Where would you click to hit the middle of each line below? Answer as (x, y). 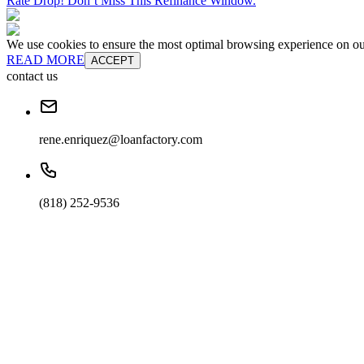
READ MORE (45, 60)
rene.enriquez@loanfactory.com (121, 140)
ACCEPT (113, 61)
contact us (32, 76)
